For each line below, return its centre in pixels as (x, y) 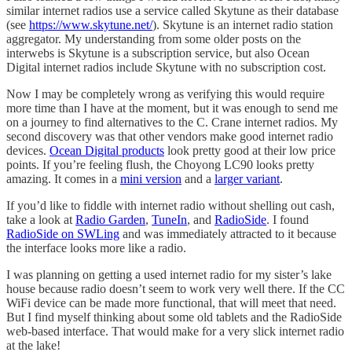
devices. (28, 150)
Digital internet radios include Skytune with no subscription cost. (166, 67)
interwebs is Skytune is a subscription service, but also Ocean (158, 53)
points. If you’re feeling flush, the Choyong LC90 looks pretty (160, 164)
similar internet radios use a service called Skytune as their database (172, 10)
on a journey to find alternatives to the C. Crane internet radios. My (172, 122)
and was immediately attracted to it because (228, 233)
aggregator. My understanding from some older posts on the (154, 38)
